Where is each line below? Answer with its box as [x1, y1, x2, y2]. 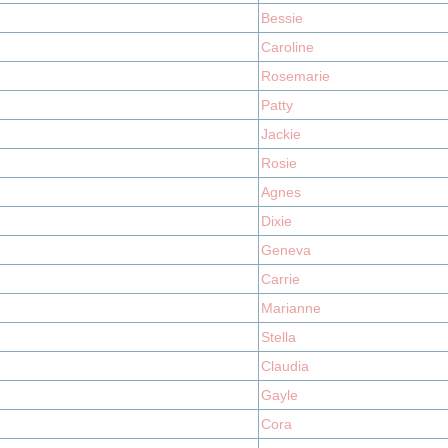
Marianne [261, 300, 321, 316]
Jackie [261, 126, 301, 142]
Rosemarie [261, 68, 330, 84]
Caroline [261, 39, 314, 55]
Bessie [261, 10, 303, 26]
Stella [261, 329, 296, 345]
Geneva [261, 242, 311, 258]
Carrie [261, 271, 300, 287]
